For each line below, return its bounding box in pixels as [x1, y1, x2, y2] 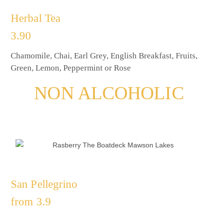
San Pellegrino [11, 178, 78, 190]
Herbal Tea [11, 12, 60, 25]
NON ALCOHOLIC [34, 83, 184, 104]
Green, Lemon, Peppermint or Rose [11, 63, 131, 73]
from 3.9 [11, 195, 51, 208]
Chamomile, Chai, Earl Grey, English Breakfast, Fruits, [11, 51, 198, 61]
